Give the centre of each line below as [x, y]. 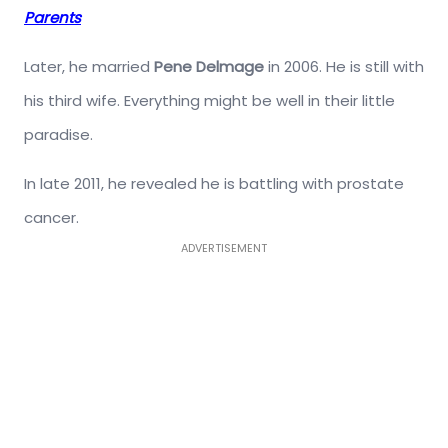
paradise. [58, 135]
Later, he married [89, 67]
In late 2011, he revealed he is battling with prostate [214, 184]
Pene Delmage [209, 67]
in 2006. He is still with [344, 67]
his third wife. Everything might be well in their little [209, 101]
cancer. [51, 218]
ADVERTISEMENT [224, 248]
